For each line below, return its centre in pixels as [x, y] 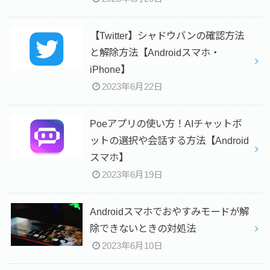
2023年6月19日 [133, 175]
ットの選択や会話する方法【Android [169, 141]
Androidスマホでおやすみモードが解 [169, 211]
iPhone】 [110, 70]
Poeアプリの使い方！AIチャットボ [165, 124]
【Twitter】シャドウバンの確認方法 [167, 36]
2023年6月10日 [133, 246]
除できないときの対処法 [143, 228]
